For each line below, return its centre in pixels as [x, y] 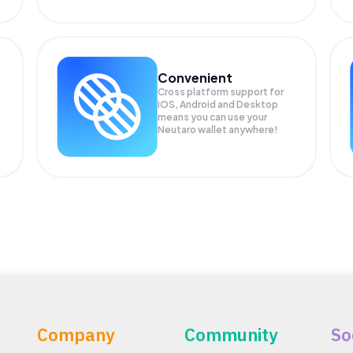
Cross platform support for [221, 92]
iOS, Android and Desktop [218, 105]
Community [231, 334]
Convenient [195, 78]
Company [76, 334]
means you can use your [213, 117]
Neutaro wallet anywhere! [218, 130]
